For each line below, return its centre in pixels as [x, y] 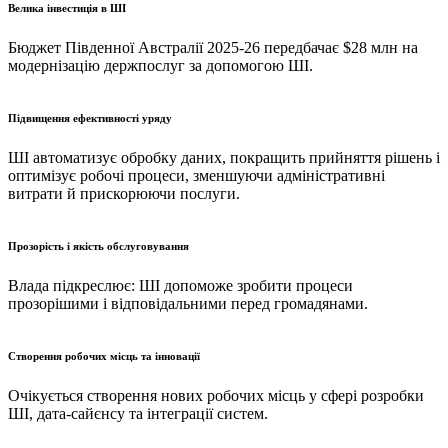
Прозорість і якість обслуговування [98, 245]
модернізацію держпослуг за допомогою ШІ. [160, 65]
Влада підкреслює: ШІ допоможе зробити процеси [180, 285]
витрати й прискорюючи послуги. [124, 193]
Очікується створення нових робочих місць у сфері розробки [216, 395]
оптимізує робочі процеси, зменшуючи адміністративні [196, 175]
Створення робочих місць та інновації [104, 355]
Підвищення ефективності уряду [90, 117]
